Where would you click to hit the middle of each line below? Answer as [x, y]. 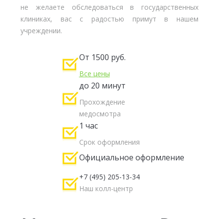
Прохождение [102, 102]
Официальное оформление [131, 157]
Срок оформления [109, 142]
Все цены [94, 74]
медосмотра [100, 114]
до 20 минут [102, 86]
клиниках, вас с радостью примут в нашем [109, 19]
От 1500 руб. [102, 57]
